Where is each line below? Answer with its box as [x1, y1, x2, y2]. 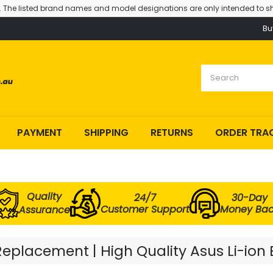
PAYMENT [17, 126, 62, 140]
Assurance [18, 203, 70, 217]
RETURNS [151, 126, 193, 140]
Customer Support [100, 202, 190, 216]
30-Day [231, 191, 268, 205]
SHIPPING [84, 126, 129, 140]
